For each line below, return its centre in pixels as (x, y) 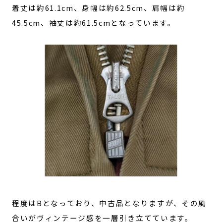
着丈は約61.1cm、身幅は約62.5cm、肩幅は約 (98, 7)
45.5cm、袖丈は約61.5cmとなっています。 (94, 22)
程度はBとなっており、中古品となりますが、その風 (109, 203)
